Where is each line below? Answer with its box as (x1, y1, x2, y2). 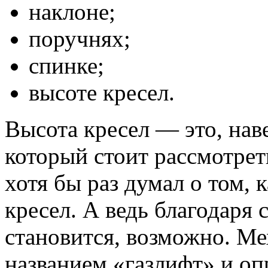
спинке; (29, 52, 104, 78)
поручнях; (29, 25, 130, 51)
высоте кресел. (29, 79, 175, 105)
